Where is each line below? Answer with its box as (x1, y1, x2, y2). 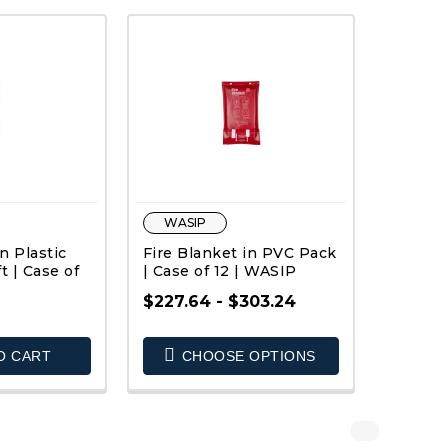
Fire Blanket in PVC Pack (142, 244, 337, 262)
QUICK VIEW (214, 364, 290, 378)
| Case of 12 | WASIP (142, 262, 297, 280)
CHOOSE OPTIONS (177, 348, 316, 364)
